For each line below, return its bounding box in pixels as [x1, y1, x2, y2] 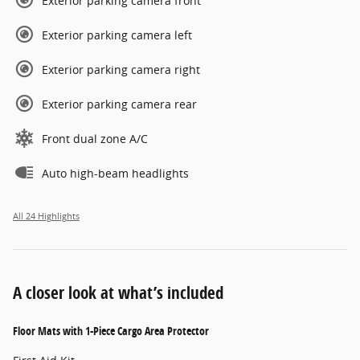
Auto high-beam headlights [42, 165, 189, 181]
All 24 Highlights [13, 210, 80, 222]
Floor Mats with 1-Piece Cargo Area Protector [13, 322, 209, 338]
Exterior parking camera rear [42, 96, 197, 112]
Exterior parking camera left [42, 27, 192, 43]
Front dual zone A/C [42, 130, 148, 146]
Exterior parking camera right [42, 61, 200, 77]
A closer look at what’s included [13, 280, 223, 304]
